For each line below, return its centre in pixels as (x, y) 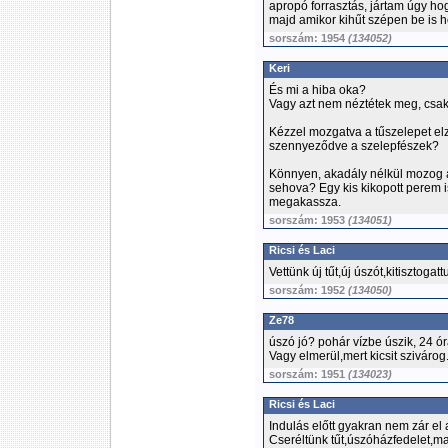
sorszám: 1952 (308, 290)
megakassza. (305, 202)
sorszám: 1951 (308, 374)
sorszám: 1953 (308, 220)
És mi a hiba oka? (317, 90)
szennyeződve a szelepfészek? (354, 146)
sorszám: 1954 (308, 38)
